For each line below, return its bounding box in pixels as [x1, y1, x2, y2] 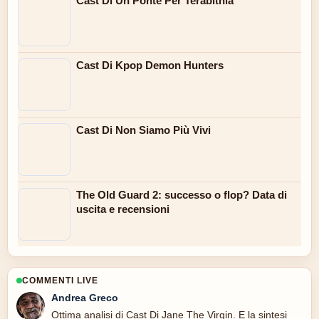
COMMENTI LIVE [22, 276, 98, 286]
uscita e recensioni [76, 203, 169, 216]
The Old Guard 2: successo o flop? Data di [76, 189, 287, 202]
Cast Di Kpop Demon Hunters [76, 59, 224, 72]
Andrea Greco [51, 292, 118, 304]
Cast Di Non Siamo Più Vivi [76, 124, 211, 137]
